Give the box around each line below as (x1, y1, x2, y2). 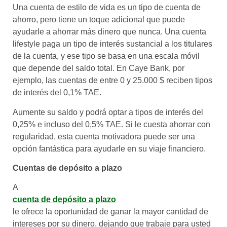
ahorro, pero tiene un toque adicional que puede (13, 15, 185, 24)
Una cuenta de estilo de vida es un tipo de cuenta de (13, 3, 201, 12)
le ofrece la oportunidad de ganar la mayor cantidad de (13, 207, 208, 216)
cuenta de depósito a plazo (13, 195, 116, 204)
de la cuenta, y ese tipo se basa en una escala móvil (13, 52, 200, 61)
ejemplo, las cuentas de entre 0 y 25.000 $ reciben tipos (13, 76, 212, 85)
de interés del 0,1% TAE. (13, 88, 101, 97)
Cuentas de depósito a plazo (13, 163, 122, 172)
